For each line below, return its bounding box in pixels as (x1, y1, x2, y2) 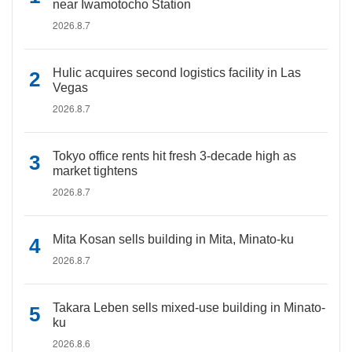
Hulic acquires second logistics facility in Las (53, 66, 301, 79)
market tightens (53, 164, 137, 178)
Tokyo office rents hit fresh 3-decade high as (53, 149, 296, 163)
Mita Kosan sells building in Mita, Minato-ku (53, 233, 294, 246)
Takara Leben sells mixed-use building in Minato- (53, 301, 325, 314)
